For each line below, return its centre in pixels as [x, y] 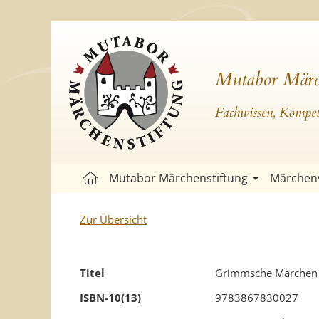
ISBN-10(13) [110, 298]
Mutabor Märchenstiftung [178, 178]
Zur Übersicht [113, 219]
